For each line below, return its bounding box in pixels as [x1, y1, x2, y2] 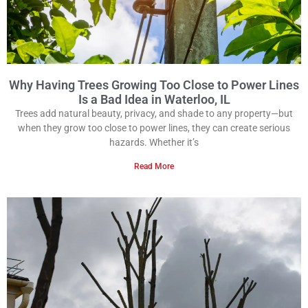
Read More [134, 162, 174, 172]
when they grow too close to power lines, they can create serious [18, 122, 290, 134]
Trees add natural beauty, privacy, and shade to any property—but [15, 108, 293, 120]
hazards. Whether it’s [109, 137, 199, 148]
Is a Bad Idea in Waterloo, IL [78, 92, 230, 107]
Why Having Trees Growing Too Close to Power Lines [9, 78, 299, 93]
